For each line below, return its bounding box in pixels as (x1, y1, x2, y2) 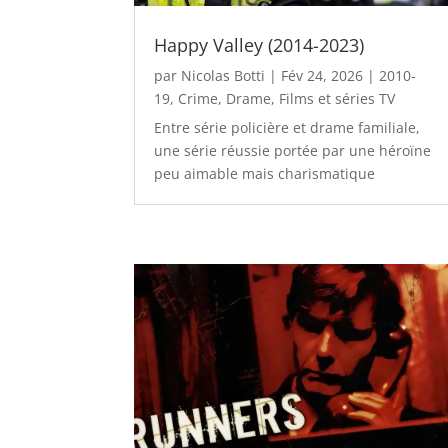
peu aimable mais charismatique (154, 164, 376, 184)
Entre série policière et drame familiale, (154, 118, 421, 138)
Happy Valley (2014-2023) (154, 33, 365, 58)
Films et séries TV (279, 89, 396, 109)
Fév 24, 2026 (281, 66, 364, 86)
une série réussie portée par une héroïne (154, 141, 432, 161)
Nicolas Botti (181, 66, 266, 86)
